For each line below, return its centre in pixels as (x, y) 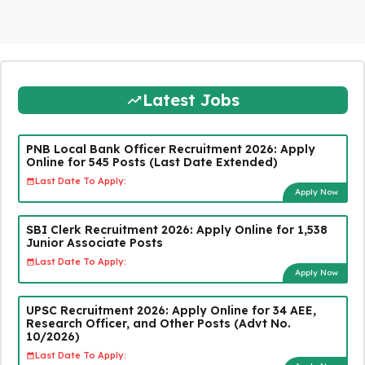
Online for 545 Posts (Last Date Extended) (152, 162)
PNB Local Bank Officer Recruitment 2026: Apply (170, 149)
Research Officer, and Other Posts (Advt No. (158, 323)
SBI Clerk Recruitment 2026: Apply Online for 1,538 (176, 229)
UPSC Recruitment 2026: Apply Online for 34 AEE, (171, 310)
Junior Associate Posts (94, 242)
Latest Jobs (191, 99)
